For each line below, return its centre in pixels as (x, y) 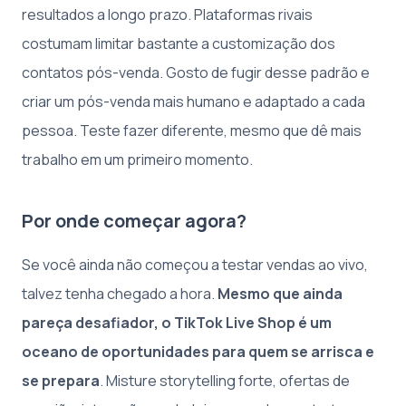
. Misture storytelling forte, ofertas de (225, 381)
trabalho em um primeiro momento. (137, 159)
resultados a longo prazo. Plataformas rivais (167, 14)
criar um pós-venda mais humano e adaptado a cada (193, 101)
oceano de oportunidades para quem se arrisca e (198, 352)
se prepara (61, 381)
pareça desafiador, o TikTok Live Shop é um (177, 323)
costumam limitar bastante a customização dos (179, 43)
